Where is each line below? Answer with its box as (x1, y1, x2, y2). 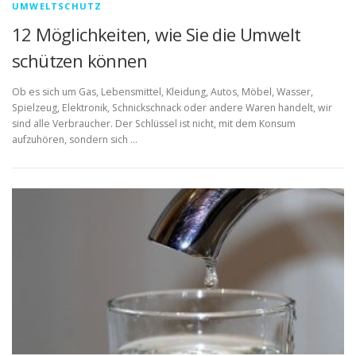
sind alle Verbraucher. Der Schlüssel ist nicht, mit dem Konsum (12, 117, 296, 131)
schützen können (12, 48, 147, 72)
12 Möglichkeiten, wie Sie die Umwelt (12, 22, 301, 46)
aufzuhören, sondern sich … (12, 133, 137, 147)
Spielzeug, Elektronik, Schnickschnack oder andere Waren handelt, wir (12, 101, 332, 115)
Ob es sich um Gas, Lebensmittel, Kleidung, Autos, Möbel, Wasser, (12, 85, 313, 99)
